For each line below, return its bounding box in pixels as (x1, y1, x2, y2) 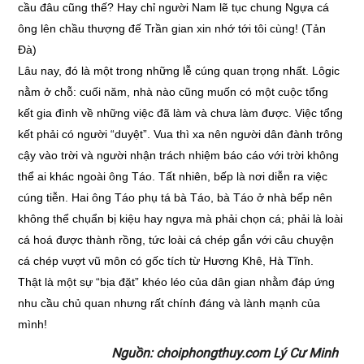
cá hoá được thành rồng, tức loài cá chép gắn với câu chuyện (18, 233, 335, 246)
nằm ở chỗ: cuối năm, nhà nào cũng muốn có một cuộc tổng (18, 85, 329, 98)
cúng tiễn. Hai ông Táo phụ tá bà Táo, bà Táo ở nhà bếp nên (18, 191, 333, 204)
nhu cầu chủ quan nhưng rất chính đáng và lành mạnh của (18, 297, 321, 310)
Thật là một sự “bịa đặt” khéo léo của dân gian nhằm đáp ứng (18, 275, 336, 288)
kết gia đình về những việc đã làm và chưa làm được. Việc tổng (18, 106, 344, 119)
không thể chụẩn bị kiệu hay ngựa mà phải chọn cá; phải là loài (18, 212, 344, 225)
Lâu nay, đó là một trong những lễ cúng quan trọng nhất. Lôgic (18, 64, 340, 77)
